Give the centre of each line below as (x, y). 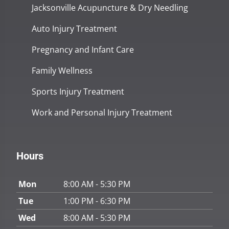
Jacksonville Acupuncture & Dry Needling (110, 8)
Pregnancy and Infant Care (83, 50)
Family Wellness (62, 71)
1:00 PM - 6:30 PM (97, 201)
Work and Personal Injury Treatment (102, 113)
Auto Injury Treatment (74, 29)
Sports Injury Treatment (78, 92)
